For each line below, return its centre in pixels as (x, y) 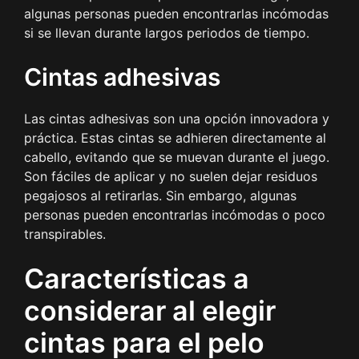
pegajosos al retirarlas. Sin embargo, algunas (160, 195)
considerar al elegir (150, 310)
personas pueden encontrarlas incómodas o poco (175, 214)
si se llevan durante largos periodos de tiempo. (167, 32)
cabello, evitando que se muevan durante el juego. (177, 157)
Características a (137, 278)
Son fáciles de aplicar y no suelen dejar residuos (171, 176)
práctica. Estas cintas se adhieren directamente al (175, 137)
